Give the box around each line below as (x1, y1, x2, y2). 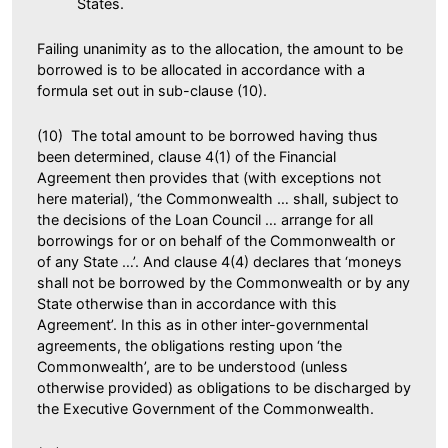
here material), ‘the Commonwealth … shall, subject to (37, 189, 399, 207)
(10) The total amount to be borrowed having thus (37, 126, 378, 144)
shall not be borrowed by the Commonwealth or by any (37, 273, 410, 291)
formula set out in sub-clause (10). (37, 81, 267, 99)
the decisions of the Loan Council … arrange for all (37, 210, 373, 228)
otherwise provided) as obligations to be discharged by (37, 378, 411, 396)
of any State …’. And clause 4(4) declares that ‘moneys (37, 252, 402, 270)
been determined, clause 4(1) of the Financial (37, 147, 336, 165)
